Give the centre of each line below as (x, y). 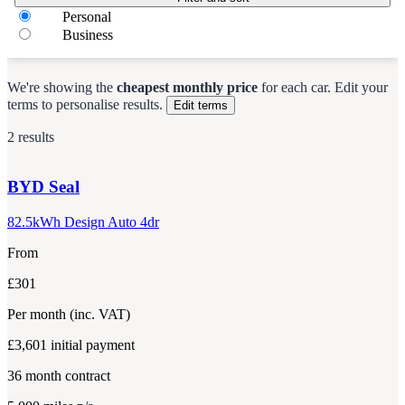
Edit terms (201, 106)
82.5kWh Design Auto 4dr (83, 221)
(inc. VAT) (100, 314)
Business (88, 35)
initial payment (93, 344)
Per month (38, 314)
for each (283, 88)
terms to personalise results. (85, 105)
